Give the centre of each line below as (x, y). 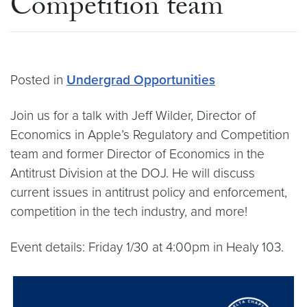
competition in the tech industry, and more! (129, 211)
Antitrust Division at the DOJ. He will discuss (133, 173)
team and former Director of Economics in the (137, 154)
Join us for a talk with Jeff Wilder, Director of (133, 115)
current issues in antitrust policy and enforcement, (149, 192)
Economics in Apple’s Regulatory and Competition (150, 135)
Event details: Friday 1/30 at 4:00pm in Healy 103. (147, 247)
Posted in (38, 80)
